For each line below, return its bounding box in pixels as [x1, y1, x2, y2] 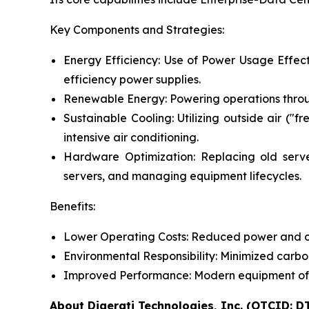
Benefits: [50, 199, 95, 213]
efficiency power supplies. [63, 72, 201, 86]
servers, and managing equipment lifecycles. [63, 168, 301, 183]
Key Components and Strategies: [50, 22, 224, 37]
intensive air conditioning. [63, 130, 199, 144]
